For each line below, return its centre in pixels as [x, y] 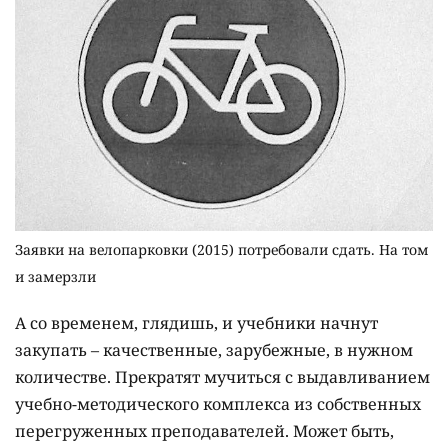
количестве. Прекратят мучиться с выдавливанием [222, 376]
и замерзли [55, 276]
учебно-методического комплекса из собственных [218, 403]
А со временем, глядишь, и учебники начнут [196, 322]
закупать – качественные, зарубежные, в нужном [214, 349]
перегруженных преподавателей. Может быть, [204, 430]
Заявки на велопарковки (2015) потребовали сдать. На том [222, 249]
